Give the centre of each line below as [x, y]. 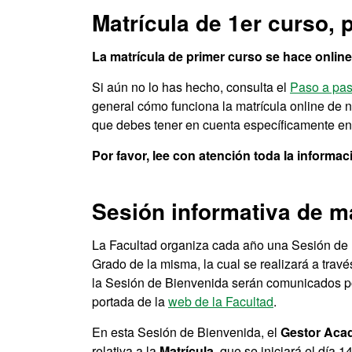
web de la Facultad [221, 301]
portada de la [130, 301]
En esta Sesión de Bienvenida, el [186, 332]
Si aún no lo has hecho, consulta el [191, 87]
